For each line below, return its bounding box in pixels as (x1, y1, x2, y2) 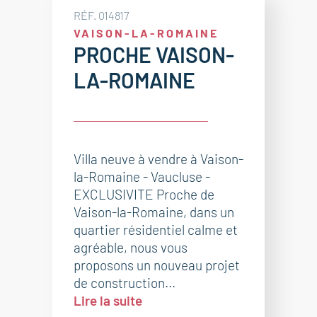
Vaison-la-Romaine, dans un (74, 204, 234, 220)
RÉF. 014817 (74, 8, 129, 22)
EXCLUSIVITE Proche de (74, 186, 214, 202)
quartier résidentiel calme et (74, 221, 238, 238)
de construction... (74, 275, 175, 291)
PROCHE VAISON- (74, 42, 234, 67)
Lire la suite (74, 292, 142, 309)
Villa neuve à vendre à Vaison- (74, 151, 243, 167)
